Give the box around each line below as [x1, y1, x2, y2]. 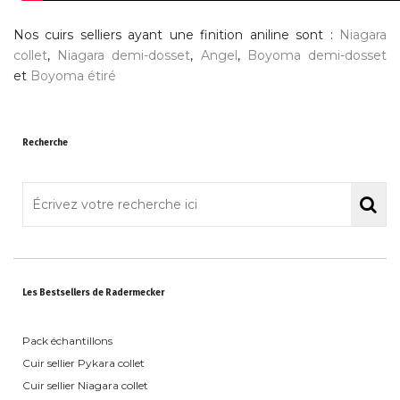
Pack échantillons [22, 334, 112, 348]
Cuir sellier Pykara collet [22, 356, 145, 371]
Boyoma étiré [30, 68, 116, 85]
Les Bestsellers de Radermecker [22, 287, 164, 299]
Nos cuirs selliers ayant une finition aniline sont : [13, 27, 339, 44]
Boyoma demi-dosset [246, 47, 387, 64]
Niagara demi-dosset [57, 47, 191, 64]
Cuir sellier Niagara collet [22, 379, 148, 393]
